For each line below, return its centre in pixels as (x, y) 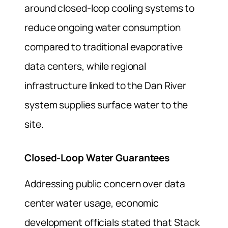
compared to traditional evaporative (104, 47)
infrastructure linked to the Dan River (106, 86)
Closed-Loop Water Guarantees (97, 158)
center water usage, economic (92, 203)
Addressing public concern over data (105, 183)
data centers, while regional (85, 66)
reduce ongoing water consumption (103, 28)
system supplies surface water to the (106, 105)
